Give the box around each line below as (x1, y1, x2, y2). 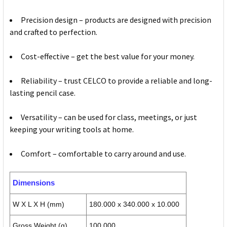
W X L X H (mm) (13, 200, 64, 209)
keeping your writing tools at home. (10, 124, 134, 135)
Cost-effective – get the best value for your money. (21, 51, 195, 62)
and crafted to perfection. (10, 27, 97, 37)
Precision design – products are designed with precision (21, 15, 211, 25)
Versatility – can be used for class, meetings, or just (21, 112, 197, 123)
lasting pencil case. (10, 88, 75, 98)
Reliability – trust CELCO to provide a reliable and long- (21, 75, 212, 86)
